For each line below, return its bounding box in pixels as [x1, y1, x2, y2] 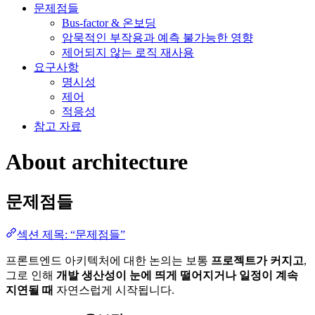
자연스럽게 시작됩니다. [53, 283, 174, 296]
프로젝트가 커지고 [211, 254, 304, 266]
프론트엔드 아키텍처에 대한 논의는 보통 [6, 254, 211, 266]
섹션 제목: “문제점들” [17, 228, 125, 240]
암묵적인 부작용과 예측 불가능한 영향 [62, 31, 253, 44]
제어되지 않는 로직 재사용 [62, 46, 194, 58]
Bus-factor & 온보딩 [62, 16, 156, 29]
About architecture [6, 149, 188, 175]
